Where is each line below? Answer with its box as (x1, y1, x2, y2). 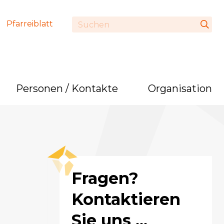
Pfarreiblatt (6, 19, 53, 28)
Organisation (148, 82, 212, 94)
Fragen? (71, 168, 138, 188)
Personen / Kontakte (16, 82, 118, 94)
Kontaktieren (71, 189, 180, 209)
